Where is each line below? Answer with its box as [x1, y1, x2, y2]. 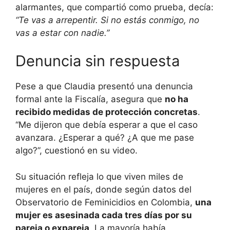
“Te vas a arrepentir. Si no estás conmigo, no [15, 14, 199, 25]
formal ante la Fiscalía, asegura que [15, 94, 165, 105]
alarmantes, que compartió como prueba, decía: [15, 2, 214, 12]
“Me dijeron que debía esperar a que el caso [15, 120, 198, 130]
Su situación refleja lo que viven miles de [15, 171, 183, 182]
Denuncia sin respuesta [15, 52, 180, 70]
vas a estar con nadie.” [15, 27, 109, 38]
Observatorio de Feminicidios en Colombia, [15, 197, 195, 207]
